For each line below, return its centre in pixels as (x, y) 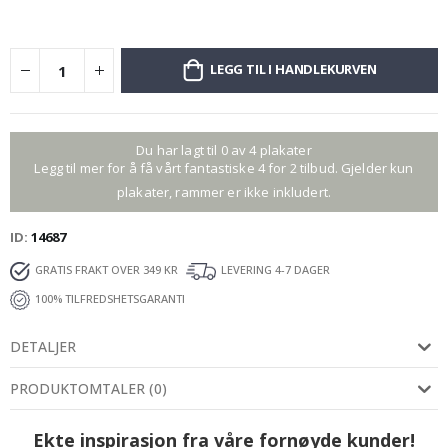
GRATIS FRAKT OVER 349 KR (106, 270)
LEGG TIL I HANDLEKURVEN (293, 69)
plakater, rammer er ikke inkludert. (224, 192)
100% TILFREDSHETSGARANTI (110, 299)
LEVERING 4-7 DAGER (275, 270)
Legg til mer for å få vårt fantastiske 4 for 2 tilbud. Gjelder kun (224, 168)
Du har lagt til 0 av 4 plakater (224, 150)
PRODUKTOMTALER (77, 389)
